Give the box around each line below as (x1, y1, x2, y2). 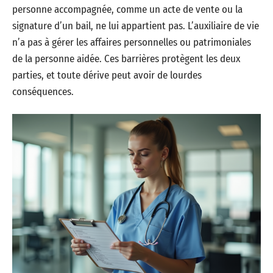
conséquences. (12, 85, 74, 98)
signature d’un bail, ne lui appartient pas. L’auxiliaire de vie (12, 19, 259, 32)
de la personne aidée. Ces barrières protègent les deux (12, 52, 240, 65)
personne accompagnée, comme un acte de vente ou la (12, 3, 243, 16)
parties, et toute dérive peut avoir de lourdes (12, 69, 202, 82)
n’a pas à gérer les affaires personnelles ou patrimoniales (12, 36, 251, 49)
